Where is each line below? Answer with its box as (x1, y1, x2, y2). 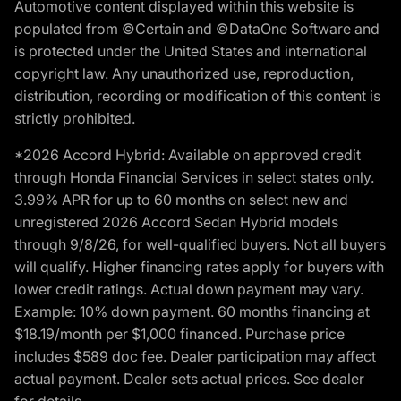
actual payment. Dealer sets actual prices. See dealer (14, 370, 364, 388)
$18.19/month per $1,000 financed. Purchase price (14, 325, 345, 343)
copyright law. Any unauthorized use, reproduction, (14, 64, 354, 82)
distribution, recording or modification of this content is (14, 87, 380, 105)
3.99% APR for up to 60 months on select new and (14, 191, 348, 209)
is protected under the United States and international (14, 42, 367, 60)
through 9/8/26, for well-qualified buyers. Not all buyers (14, 235, 386, 253)
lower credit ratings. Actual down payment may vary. (14, 280, 363, 298)
